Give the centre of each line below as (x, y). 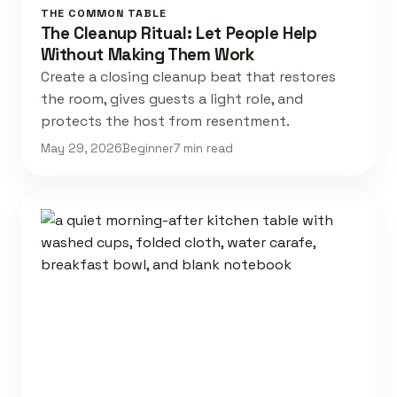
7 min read (203, 148)
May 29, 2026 (81, 148)
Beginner (148, 148)
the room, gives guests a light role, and (171, 98)
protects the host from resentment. (165, 121)
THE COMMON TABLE (103, 13)
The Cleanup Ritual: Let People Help (179, 33)
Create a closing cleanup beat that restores (188, 76)
